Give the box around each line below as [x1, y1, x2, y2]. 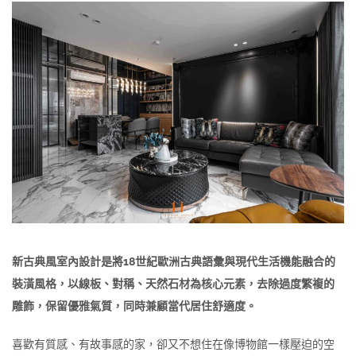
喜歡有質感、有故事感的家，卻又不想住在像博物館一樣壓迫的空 [12, 337, 335, 350]
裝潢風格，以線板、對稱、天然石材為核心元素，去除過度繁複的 [12, 277, 335, 290]
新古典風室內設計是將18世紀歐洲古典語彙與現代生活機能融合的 [12, 254, 335, 268]
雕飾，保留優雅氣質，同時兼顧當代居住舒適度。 [12, 299, 257, 312]
